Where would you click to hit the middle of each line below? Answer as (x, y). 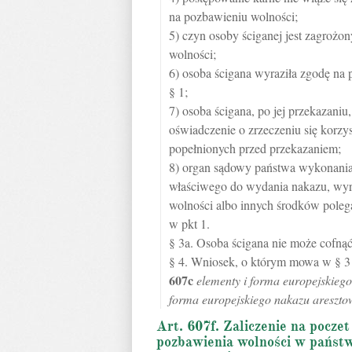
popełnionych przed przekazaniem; (255, 148)
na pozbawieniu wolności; (233, 16)
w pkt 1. (189, 224)
